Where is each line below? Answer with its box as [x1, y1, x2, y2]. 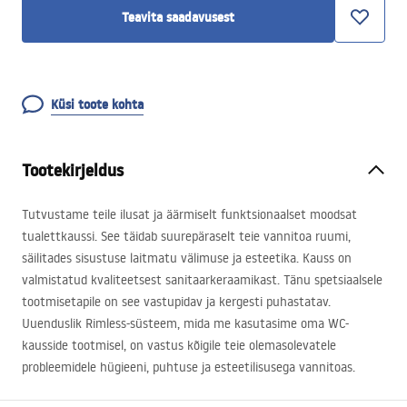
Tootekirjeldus [22, 159, 124, 182]
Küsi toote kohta [51, 95, 144, 114]
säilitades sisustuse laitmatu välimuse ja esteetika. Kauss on [22, 250, 352, 266]
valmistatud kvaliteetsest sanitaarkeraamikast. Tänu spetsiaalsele [22, 272, 382, 288]
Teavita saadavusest [122, 8, 234, 26]
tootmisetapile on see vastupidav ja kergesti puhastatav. [22, 293, 331, 310]
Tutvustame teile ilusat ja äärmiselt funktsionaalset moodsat [22, 206, 357, 223]
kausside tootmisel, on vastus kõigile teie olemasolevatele [22, 337, 336, 353]
